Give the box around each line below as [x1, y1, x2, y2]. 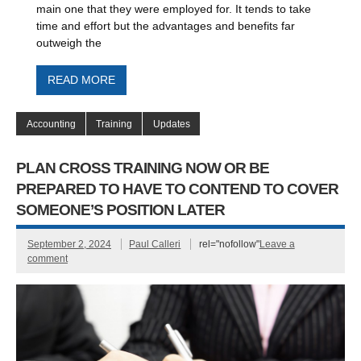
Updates [152, 118, 190, 130]
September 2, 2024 [27, 238, 111, 250]
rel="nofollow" [198, 238, 259, 250]
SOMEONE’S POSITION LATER [16, 201, 226, 218]
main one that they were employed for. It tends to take [36, 2, 312, 15]
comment [27, 252, 68, 264]
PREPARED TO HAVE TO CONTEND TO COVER [16, 180, 339, 197]
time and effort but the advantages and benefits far [36, 19, 296, 32]
